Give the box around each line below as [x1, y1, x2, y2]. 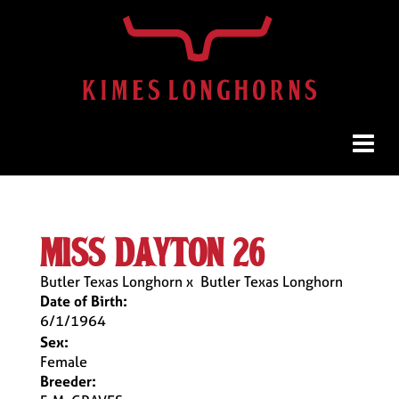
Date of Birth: [40, 291, 127, 311]
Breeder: [40, 371, 96, 391]
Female [40, 352, 87, 371]
